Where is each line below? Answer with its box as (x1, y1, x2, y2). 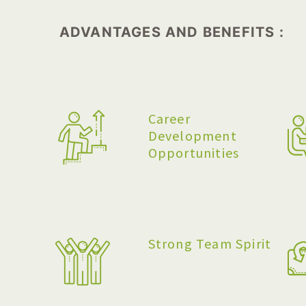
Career (148, 110, 191, 127)
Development (148, 127, 237, 144)
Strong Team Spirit (148, 235, 272, 252)
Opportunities (148, 144, 240, 161)
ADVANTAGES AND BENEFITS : (59, 24, 284, 40)
